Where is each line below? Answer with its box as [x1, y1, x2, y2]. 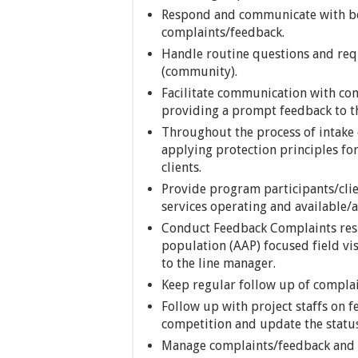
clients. [161, 160, 201, 175]
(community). [161, 64, 237, 79]
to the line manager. [161, 256, 276, 271]
